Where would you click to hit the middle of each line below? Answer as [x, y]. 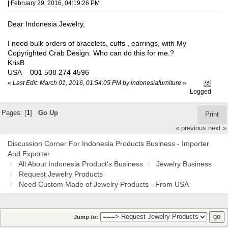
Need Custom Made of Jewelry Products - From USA [104, 184]
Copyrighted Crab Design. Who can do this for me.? [91, 53]
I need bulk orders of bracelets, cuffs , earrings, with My [97, 44]
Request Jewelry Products [61, 174]
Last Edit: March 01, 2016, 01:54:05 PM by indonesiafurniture [97, 83]
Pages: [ [14, 113]
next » [218, 128]
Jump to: [86, 217]
